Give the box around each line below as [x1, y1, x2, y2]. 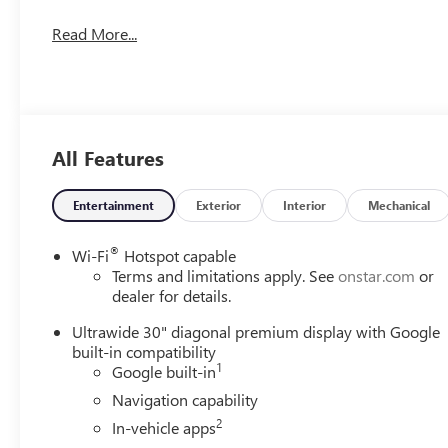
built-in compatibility [72, 340, 217, 362]
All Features [52, 143, 164, 171]
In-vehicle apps [112, 416, 217, 438]
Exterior [196, 196, 242, 213]
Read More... [52, 23, 138, 45]
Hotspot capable [120, 244, 237, 266]
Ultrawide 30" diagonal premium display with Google [72, 320, 441, 342]
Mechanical [368, 196, 431, 213]
